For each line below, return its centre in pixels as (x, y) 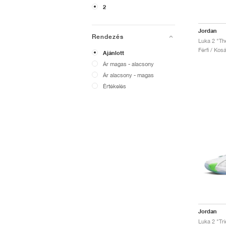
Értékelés (115, 86)
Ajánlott (114, 53)
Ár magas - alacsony (128, 64)
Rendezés (108, 37)
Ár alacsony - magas (128, 75)
